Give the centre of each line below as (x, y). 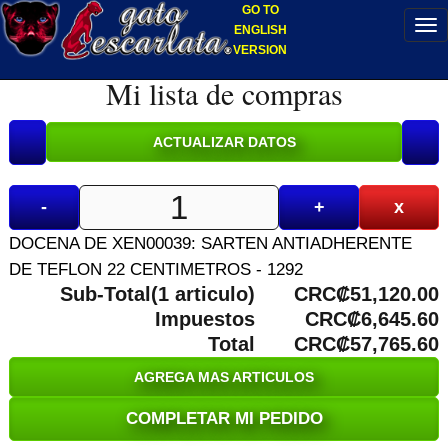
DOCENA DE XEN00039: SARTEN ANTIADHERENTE (210, 243)
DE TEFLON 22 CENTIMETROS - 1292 (156, 269)
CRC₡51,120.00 (366, 294)
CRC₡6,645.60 (372, 319)
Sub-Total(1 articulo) (157, 294)
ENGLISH (260, 30)
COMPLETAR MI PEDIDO (224, 418)
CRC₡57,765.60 (366, 344)
